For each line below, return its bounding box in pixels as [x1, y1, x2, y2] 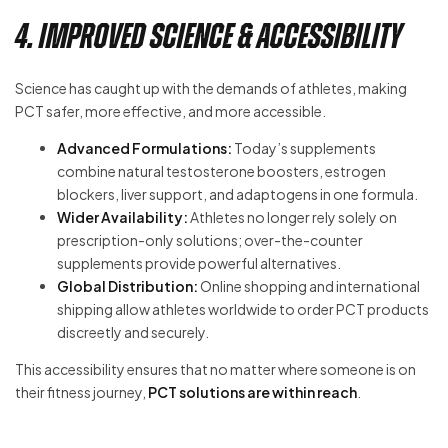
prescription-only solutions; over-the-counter [57, 231, 363, 250]
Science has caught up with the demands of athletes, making [15, 79, 407, 98]
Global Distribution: [57, 277, 198, 296]
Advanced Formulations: [57, 139, 232, 158]
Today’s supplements [232, 139, 376, 158]
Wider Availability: [57, 208, 188, 227]
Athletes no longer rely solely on [188, 208, 397, 227]
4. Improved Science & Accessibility [15, 16, 402, 55]
